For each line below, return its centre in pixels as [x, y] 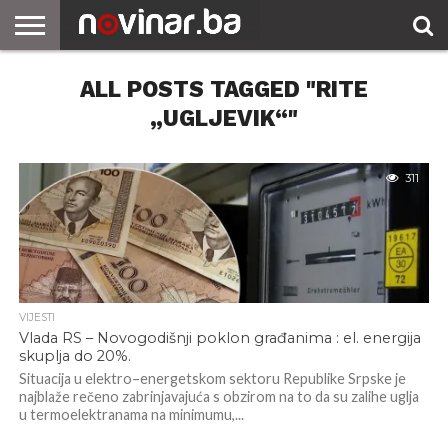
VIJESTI [36, 317]
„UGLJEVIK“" [223, 118]
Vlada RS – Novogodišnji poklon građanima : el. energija [219, 338]
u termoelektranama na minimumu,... [131, 414]
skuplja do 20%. [74, 356]
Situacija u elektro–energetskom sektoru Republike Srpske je [212, 378]
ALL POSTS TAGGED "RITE [223, 89]
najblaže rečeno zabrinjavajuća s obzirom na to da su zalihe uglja [218, 396]
